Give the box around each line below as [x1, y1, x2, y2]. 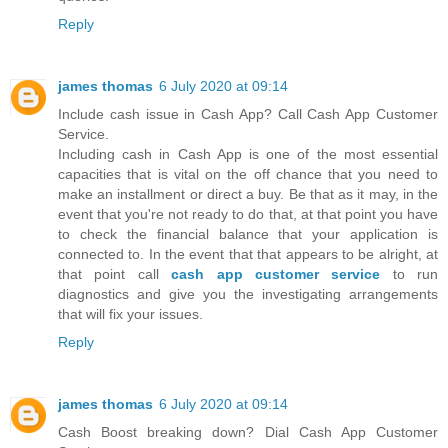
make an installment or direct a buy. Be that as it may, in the [58, 185, 438, 202]
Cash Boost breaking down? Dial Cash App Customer [58, 423, 438, 440]
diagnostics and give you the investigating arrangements [58, 285, 438, 302]
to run [380, 265, 438, 282]
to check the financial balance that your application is [58, 225, 438, 242]
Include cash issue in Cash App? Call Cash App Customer [58, 105, 438, 122]
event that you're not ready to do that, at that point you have [58, 205, 438, 222]
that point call [58, 265, 172, 282]
